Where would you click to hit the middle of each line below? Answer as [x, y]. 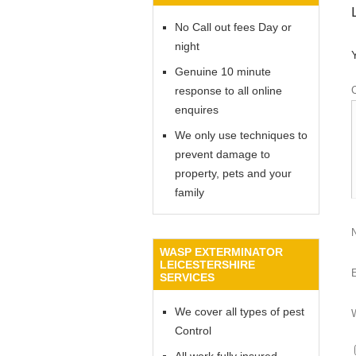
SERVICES [187, 277]
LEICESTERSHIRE [207, 265]
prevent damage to [222, 154]
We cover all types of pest [240, 311]
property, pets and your [233, 173]
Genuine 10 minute [223, 72]
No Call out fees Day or [233, 27]
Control [193, 331]
